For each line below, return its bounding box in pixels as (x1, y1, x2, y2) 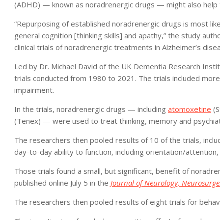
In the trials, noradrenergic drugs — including (14, 104, 168, 114)
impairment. (14, 85, 54, 95)
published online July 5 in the (14, 178, 110, 188)
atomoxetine (168, 104, 211, 114)
